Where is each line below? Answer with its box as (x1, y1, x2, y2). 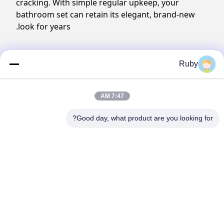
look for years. (18, 20, 70, 32)
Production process (12, 56, 105, 68)
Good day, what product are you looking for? (76, 114, 213, 122)
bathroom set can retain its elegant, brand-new (16, 8, 195, 20)
